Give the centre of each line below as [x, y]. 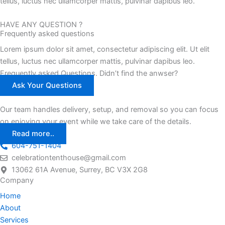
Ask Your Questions [47, 86]
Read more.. [33, 134]
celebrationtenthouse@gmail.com [69, 158]
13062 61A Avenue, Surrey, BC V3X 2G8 [80, 170]
